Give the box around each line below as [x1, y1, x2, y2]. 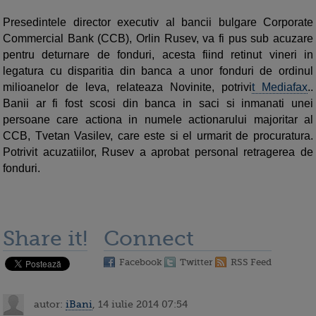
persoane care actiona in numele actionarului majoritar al [3, 114, 313, 126]
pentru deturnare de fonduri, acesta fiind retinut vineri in [3, 49, 313, 61]
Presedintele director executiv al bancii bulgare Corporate [3, 16, 313, 29]
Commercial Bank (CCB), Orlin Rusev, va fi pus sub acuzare [3, 32, 313, 45]
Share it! [3, 226, 87, 251]
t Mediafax [252, 81, 308, 94]
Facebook [119, 257, 162, 268]
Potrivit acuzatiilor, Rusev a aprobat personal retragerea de [3, 146, 313, 159]
